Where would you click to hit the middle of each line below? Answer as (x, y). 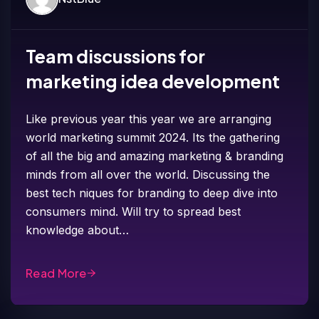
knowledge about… (78, 230)
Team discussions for (116, 56)
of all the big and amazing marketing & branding (155, 156)
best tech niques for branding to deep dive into (152, 193)
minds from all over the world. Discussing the (148, 174)
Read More (56, 273)
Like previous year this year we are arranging (149, 119)
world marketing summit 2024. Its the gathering (153, 137)
